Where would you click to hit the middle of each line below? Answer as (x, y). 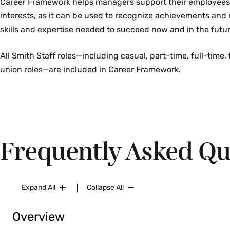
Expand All (39, 188)
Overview (39, 217)
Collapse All (105, 188)
